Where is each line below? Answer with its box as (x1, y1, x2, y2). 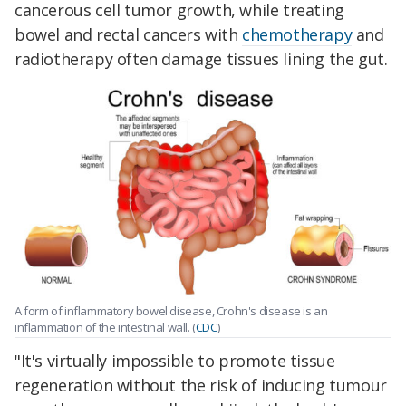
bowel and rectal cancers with (14, 24, 243, 46)
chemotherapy (242, 24, 353, 46)
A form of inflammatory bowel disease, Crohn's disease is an (14, 303, 328, 319)
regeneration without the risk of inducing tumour (14, 374, 387, 397)
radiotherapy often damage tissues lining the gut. (14, 48, 388, 71)
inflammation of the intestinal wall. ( (14, 319, 196, 335)
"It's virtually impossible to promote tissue (14, 350, 335, 372)
